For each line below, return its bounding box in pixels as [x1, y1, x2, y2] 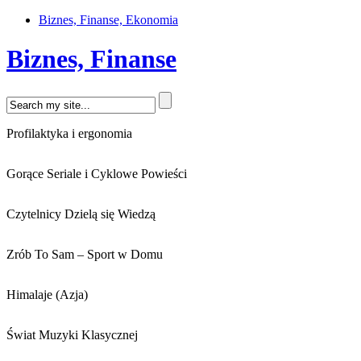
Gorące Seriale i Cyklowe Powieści [6, 166, 187, 180]
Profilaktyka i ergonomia [6, 126, 132, 140]
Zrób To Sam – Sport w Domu [6, 247, 163, 261]
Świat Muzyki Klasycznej [6, 327, 138, 342]
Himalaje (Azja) [6, 287, 88, 301]
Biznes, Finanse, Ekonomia [39, 13, 178, 27]
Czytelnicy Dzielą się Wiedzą [6, 206, 156, 221]
